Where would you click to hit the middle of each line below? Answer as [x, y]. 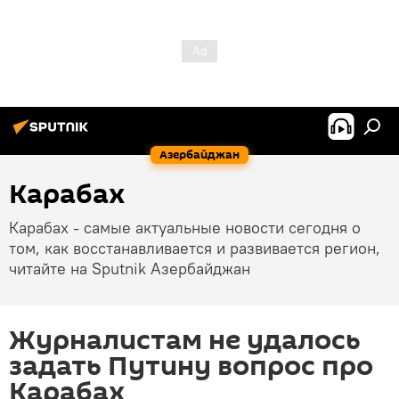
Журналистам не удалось [185, 341]
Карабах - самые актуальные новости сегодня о [185, 228]
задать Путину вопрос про [191, 366]
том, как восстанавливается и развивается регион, [195, 248]
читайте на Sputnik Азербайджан [130, 269]
